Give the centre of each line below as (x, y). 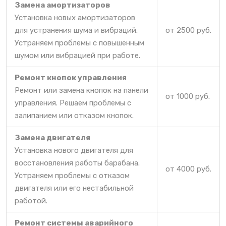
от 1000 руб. (188, 96)
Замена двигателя (52, 137)
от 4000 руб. (188, 169)
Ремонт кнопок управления (71, 77)
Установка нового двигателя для (74, 150)
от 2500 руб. (188, 30)
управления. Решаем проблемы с (73, 103)
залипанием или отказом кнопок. (74, 115)
